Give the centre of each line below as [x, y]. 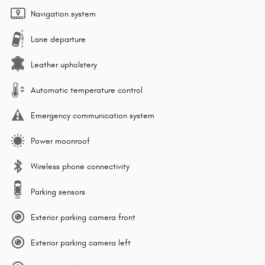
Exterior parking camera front [83, 217]
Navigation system [63, 14]
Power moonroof [60, 141]
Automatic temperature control [87, 90]
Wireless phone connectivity [80, 166]
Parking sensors [58, 192]
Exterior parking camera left [81, 243]
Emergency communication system [93, 115]
